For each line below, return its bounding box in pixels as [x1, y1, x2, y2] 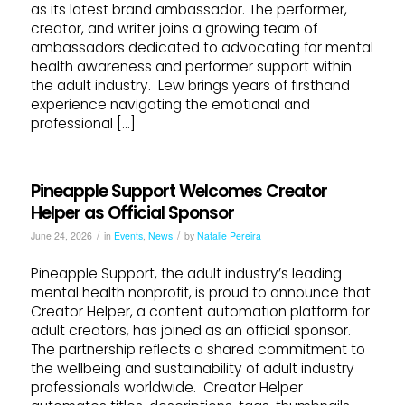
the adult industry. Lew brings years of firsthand [30, 75, 350, 95]
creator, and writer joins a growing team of [30, 18, 317, 38]
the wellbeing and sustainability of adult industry [30, 359, 354, 379]
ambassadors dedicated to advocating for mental [30, 37, 373, 57]
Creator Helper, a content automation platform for [30, 302, 370, 322]
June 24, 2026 [30, 229, 92, 242]
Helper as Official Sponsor [30, 201, 234, 225]
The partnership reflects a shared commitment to [30, 340, 365, 360]
